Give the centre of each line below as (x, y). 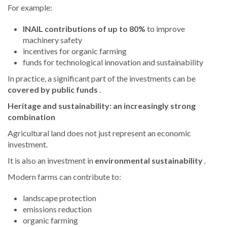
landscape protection (60, 198)
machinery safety (52, 40)
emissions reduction (57, 209)
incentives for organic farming (75, 51)
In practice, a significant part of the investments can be (102, 79)
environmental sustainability (149, 161)
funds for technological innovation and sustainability (113, 62)
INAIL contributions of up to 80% (84, 29)
